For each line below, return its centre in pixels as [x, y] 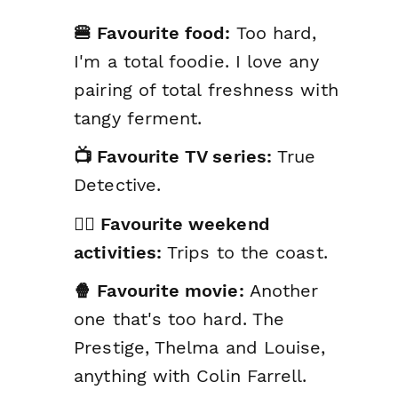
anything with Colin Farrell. [191, 376]
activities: [118, 252]
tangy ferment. [138, 118]
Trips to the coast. [245, 252]
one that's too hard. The [179, 319]
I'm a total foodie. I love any [196, 61]
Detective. [117, 185]
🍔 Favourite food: [152, 32]
